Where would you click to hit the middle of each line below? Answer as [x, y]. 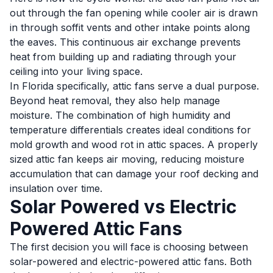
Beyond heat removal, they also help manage [115, 101]
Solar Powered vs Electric [123, 207]
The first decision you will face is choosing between [129, 247]
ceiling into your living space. [76, 71]
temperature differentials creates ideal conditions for [130, 130]
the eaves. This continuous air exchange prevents [125, 42]
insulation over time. [56, 188]
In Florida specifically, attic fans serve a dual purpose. [134, 86]
